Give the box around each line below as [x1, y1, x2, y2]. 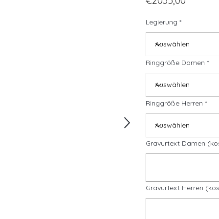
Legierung [146, 18, 177, 26]
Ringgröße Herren [146, 99, 203, 108]
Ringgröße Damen [146, 58, 205, 67]
